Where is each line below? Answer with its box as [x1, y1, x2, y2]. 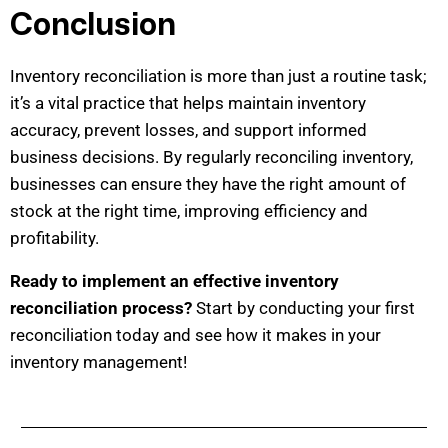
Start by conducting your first [192, 298, 415, 319]
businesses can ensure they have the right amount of [10, 174, 406, 195]
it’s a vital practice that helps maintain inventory [10, 93, 366, 114]
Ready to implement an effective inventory [10, 271, 339, 292]
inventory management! [10, 352, 187, 373]
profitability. [10, 228, 99, 249]
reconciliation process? [10, 298, 192, 319]
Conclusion [10, 11, 176, 41]
